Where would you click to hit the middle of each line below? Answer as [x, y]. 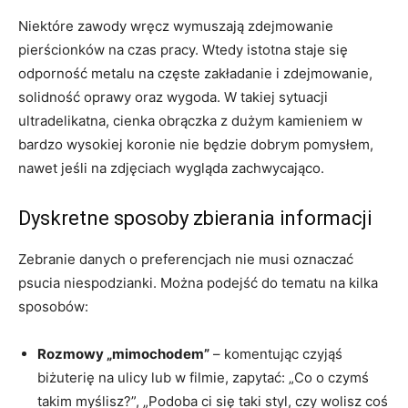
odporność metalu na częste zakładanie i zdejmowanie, [195, 74]
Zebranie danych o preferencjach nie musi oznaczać [186, 260]
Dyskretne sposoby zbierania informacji [195, 219]
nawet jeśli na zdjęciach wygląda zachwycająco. [171, 168]
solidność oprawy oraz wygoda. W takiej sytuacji [173, 97]
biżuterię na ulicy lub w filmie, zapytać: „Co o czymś [203, 378]
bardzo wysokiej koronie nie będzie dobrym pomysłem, [196, 145]
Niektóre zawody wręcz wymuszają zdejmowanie [176, 26]
